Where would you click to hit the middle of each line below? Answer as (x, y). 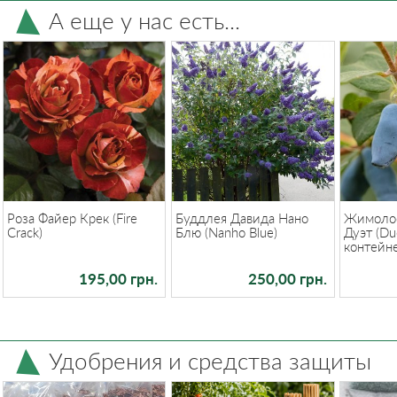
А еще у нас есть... (144, 20)
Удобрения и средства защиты (210, 361)
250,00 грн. (287, 279)
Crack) (24, 232)
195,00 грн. (119, 279)
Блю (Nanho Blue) (226, 232)
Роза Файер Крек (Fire (72, 218)
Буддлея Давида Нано (241, 218)
